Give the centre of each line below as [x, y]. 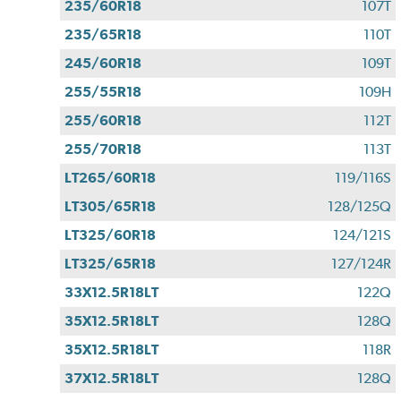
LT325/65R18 [111, 264]
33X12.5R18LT [112, 293]
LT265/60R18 [111, 178]
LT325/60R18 [111, 235]
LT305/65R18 [111, 207]
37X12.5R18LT [112, 379]
